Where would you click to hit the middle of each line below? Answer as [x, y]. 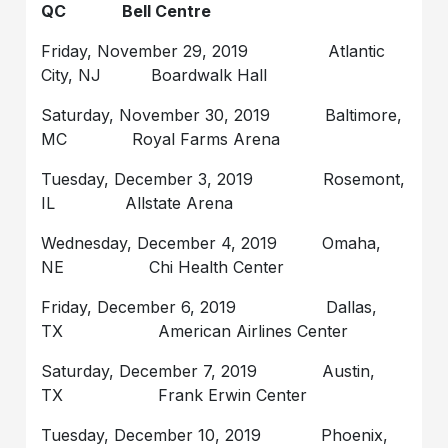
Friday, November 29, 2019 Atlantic [213, 50]
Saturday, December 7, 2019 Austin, [208, 370]
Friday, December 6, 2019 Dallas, [209, 306]
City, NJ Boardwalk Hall [154, 74]
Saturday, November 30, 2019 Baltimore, [222, 114]
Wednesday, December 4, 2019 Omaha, [211, 242]
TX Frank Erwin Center [174, 394]
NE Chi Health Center [163, 266]
